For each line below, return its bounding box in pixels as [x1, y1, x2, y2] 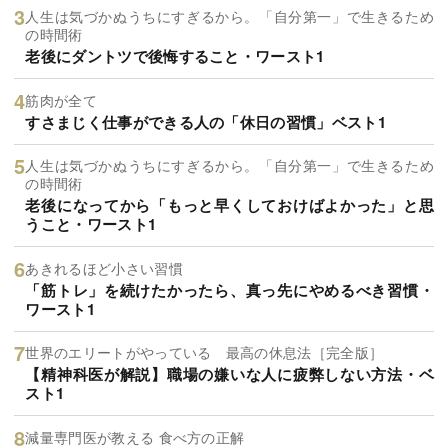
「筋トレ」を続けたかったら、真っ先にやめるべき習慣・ [25, 278, 434, 301]
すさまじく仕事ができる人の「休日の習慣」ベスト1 [25, 110, 387, 133]
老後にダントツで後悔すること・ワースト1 [25, 45, 325, 68]
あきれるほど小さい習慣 [25, 257, 183, 278]
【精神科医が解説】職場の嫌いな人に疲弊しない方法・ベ [25, 363, 434, 386]
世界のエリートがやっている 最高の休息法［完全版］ [25, 342, 384, 363]
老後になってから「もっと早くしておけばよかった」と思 [25, 194, 434, 217]
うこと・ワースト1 [25, 213, 157, 236]
